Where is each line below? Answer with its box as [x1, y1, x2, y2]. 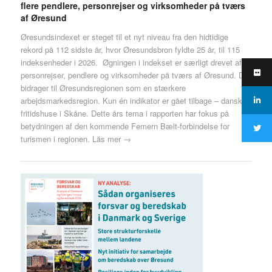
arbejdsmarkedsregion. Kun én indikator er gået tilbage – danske [20, 95, 246, 107]
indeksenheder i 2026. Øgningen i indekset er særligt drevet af [20, 56, 242, 69]
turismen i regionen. [20, 133, 92, 145]
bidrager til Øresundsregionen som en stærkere [20, 82, 186, 94]
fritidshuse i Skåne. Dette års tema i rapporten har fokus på [20, 107, 229, 120]
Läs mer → [92, 133, 131, 145]
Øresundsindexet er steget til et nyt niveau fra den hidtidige [20, 31, 228, 43]
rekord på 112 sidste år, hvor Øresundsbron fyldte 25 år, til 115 [20, 44, 240, 56]
